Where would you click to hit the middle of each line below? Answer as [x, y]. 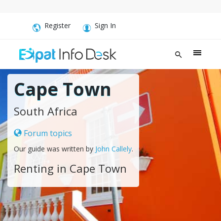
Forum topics [47, 133]
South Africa [45, 111]
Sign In [105, 25]
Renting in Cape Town [70, 168]
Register [57, 25]
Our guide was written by [54, 148]
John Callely [113, 148]
